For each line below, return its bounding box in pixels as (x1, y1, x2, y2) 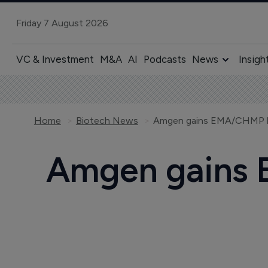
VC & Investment (16, 53, 94, 65)
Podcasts (143, 53, 186, 65)
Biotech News (75, 115, 138, 126)
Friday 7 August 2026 (16, 17, 108, 29)
